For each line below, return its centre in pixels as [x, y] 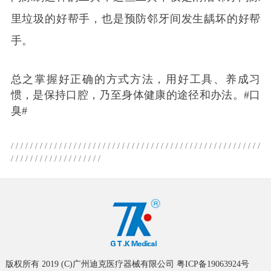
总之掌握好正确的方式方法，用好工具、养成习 [135, 80]
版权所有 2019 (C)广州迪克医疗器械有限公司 [91, 264]
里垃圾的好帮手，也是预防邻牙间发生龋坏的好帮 [135, 19]
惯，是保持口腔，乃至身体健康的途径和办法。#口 [135, 95]
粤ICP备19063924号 [213, 264]
